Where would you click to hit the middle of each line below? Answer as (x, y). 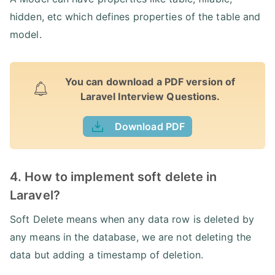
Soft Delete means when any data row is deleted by (132, 219)
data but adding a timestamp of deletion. (107, 255)
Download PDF (150, 127)
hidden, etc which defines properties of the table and (135, 17)
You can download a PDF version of (150, 82)
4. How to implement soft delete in (114, 177)
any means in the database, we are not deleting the (131, 237)
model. (26, 35)
